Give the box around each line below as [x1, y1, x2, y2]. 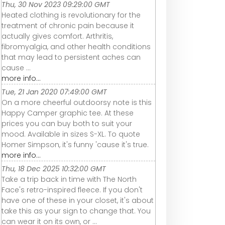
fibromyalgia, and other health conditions [2, 41, 151, 52]
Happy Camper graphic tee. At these [2, 107, 134, 118]
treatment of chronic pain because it [2, 20, 134, 31]
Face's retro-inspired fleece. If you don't [2, 184, 143, 195]
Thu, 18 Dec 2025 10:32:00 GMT [2, 163, 106, 174]
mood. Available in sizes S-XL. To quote [2, 129, 140, 139]
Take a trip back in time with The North [2, 174, 137, 184]
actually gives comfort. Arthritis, [2, 31, 113, 41]
